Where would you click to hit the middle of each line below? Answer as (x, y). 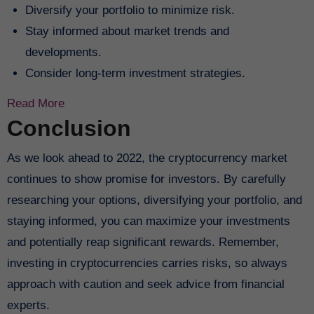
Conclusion (69, 129)
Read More (35, 104)
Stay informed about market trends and (127, 32)
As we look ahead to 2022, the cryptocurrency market (147, 158)
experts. (28, 305)
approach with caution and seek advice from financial (145, 284)
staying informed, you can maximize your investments (148, 221)
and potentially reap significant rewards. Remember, (143, 242)
